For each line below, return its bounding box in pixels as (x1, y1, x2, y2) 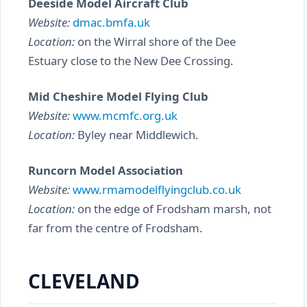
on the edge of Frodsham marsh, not (75, 201, 271, 217)
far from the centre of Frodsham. (28, 220, 203, 236)
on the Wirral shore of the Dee (75, 34, 236, 49)
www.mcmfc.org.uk (73, 108, 177, 123)
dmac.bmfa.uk (73, 14, 150, 30)
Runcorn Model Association (28, 162, 183, 178)
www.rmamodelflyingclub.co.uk (73, 182, 241, 197)
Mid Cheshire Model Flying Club (28, 88, 208, 104)
